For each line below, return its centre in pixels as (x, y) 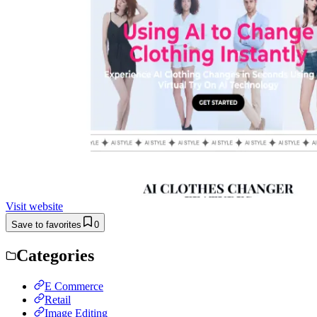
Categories (55, 255)
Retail (58, 299)
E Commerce (74, 286)
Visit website (34, 206)
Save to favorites (46, 224)
